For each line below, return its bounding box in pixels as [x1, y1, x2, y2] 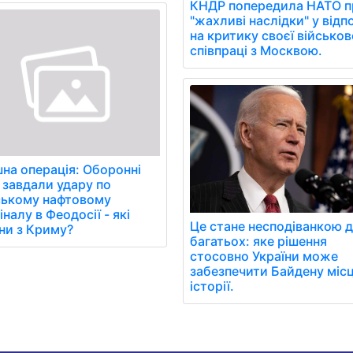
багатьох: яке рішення [190, 233, 327, 250]
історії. [190, 278, 234, 295]
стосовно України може [190, 248, 338, 265]
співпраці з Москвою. [190, 43, 322, 59]
